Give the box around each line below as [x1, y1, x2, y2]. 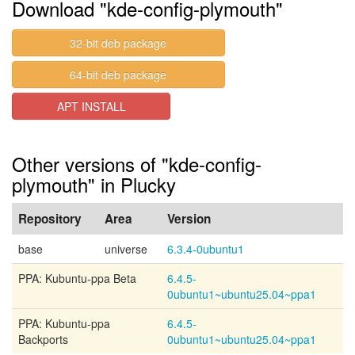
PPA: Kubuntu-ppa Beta [18, 270, 136, 286]
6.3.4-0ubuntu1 [167, 241, 244, 257]
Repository [18, 210, 82, 227]
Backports [18, 331, 68, 347]
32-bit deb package [70, 35, 167, 51]
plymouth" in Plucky [12, 170, 176, 198]
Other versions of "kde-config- [12, 150, 261, 177]
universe [105, 241, 147, 257]
